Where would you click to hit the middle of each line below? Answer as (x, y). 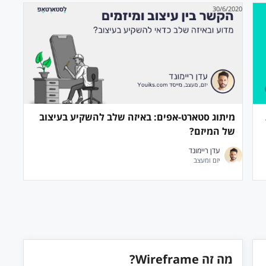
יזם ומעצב (206, 160)
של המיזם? (212, 131)
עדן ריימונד (204, 151)
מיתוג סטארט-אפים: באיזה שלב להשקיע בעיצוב (137, 117)
